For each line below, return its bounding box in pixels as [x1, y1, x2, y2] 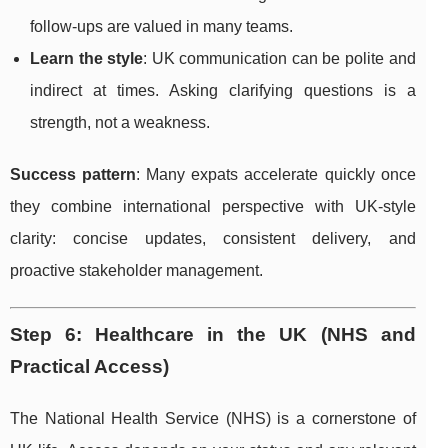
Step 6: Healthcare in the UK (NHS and [10, 324, 416, 346]
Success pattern [10, 166, 137, 184]
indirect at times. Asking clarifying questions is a [30, 82, 416, 100]
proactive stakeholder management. [10, 262, 263, 280]
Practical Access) [10, 356, 169, 378]
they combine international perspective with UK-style [10, 198, 416, 216]
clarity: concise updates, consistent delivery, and [10, 230, 416, 248]
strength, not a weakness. [30, 114, 210, 132]
